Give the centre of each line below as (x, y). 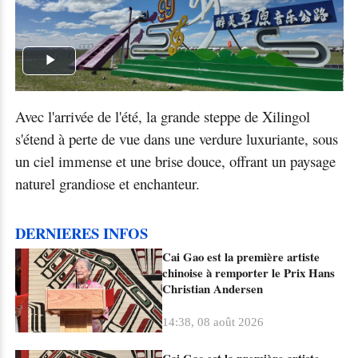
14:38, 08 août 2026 (213, 322)
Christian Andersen (213, 289)
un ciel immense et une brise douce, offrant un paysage (175, 161)
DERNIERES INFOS (81, 233)
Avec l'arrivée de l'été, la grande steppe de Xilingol (162, 117)
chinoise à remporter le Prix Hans (249, 273)
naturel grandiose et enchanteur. (107, 184)
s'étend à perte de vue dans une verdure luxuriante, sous (176, 139)
